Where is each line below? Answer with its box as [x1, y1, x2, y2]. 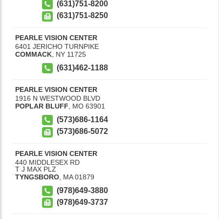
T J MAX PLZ [15, 165, 56, 173]
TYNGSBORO [15, 173, 59, 181]
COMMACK [15, 50, 52, 58]
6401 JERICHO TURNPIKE [15, 42, 99, 50]
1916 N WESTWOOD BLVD [15, 94, 100, 102]
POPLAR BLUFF [15, 102, 68, 110]
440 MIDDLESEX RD [15, 158, 80, 166]
